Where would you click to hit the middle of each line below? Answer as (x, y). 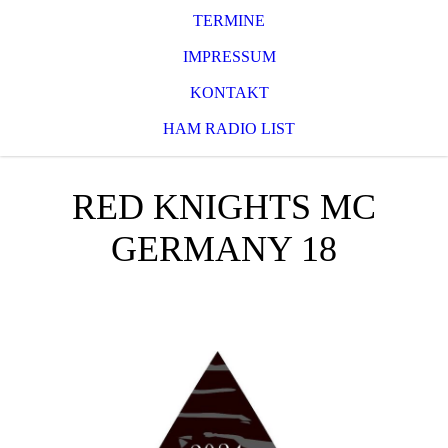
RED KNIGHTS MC (224, 207)
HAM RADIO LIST (229, 128)
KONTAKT (229, 92)
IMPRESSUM (229, 56)
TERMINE (229, 20)
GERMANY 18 (224, 249)
